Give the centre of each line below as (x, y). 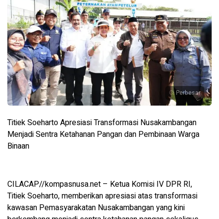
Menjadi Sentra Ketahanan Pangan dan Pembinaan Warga (103, 135)
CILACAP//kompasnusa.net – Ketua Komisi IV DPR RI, (100, 185)
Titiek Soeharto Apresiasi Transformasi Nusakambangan (102, 123)
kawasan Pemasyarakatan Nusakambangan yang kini (96, 208)
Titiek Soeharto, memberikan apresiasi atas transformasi (102, 196)
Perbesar (188, 93)
